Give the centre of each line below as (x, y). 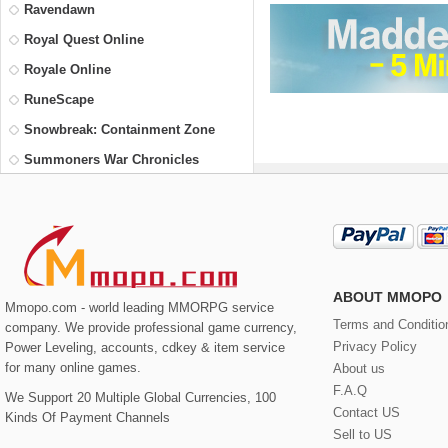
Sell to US (362, 434)
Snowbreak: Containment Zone (119, 130)
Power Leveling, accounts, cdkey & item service (145, 347)
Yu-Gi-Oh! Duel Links (89, 310)
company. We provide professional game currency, (151, 327)
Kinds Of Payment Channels (87, 417)
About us (359, 368)
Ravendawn (59, 10)
